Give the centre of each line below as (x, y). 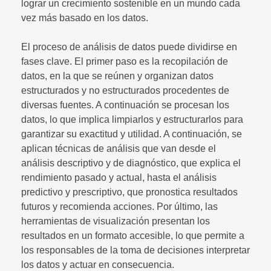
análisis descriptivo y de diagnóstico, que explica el (131, 163)
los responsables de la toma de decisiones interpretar (135, 250)
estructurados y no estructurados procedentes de (125, 90)
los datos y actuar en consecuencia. (98, 264)
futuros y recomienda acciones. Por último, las (119, 206)
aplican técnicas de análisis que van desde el (119, 148)
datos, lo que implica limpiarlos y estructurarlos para (132, 119)
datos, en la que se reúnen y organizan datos (117, 76)
